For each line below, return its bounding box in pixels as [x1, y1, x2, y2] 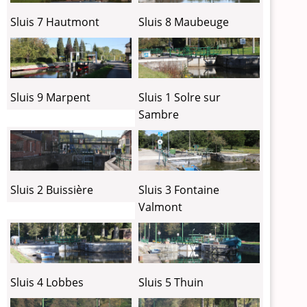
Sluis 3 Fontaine [138, 182, 220, 197]
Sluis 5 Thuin [138, 274, 204, 290]
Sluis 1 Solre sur [138, 89, 221, 105]
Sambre [138, 106, 180, 122]
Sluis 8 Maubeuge [138, 14, 230, 29]
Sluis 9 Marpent [10, 89, 90, 105]
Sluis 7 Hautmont [10, 14, 99, 29]
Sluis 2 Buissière [10, 182, 93, 197]
